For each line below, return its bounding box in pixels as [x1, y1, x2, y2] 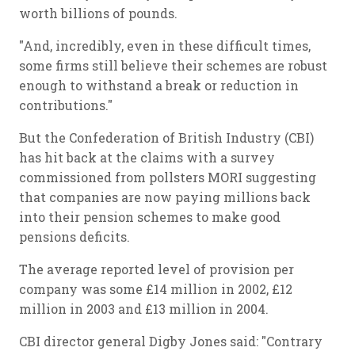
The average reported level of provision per [19, 261, 294, 277]
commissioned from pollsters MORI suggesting [19, 169, 316, 185]
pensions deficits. [19, 228, 130, 245]
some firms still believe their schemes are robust [19, 57, 327, 74]
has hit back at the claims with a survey [19, 149, 275, 166]
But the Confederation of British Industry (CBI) [19, 129, 314, 146]
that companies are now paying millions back [19, 189, 311, 205]
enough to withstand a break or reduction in [19, 77, 299, 94]
